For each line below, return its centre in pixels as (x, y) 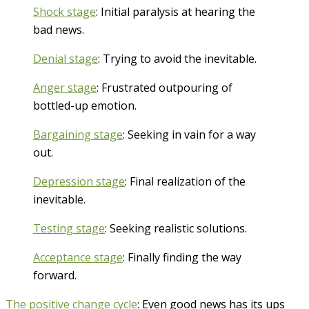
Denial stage (66, 58)
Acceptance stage (78, 257)
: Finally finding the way (182, 257)
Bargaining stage (78, 134)
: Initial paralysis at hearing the (176, 11)
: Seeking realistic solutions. (176, 228)
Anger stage (65, 87)
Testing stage (69, 228)
